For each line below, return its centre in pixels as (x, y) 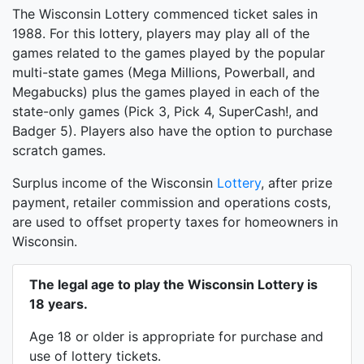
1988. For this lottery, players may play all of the (161, 33)
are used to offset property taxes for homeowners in (175, 222)
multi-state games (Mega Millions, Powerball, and (164, 72)
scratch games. (59, 150)
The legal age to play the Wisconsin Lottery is (173, 284)
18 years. (58, 304)
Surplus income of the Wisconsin (115, 183)
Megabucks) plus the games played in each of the (166, 92)
